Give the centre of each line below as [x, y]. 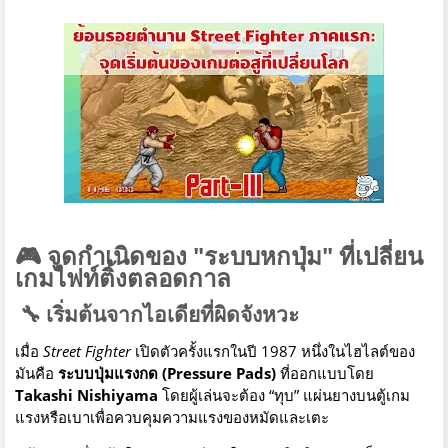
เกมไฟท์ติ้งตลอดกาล [123, 278]
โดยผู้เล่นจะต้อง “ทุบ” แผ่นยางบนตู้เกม [284, 395]
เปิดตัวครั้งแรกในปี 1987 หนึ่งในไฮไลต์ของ [273, 351]
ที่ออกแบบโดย [325, 373]
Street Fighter [87, 351]
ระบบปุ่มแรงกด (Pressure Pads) [167, 373]
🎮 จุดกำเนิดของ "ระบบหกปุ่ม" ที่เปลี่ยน [219, 256]
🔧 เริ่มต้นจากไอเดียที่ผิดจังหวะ [157, 314]
